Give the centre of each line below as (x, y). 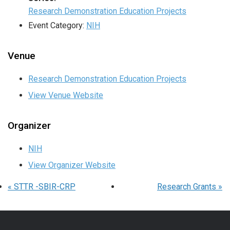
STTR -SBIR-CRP (44, 187)
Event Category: (56, 26)
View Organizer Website (72, 165)
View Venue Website (66, 95)
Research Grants (188, 187)
